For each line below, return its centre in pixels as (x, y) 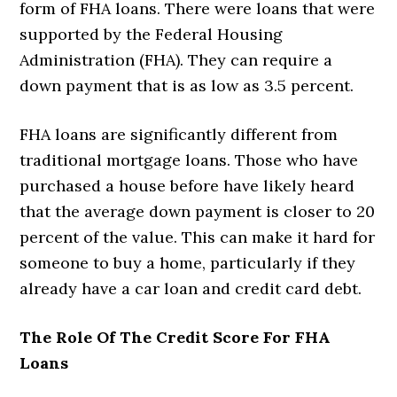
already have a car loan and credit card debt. (191, 288)
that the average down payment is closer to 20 (198, 211)
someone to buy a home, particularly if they (188, 262)
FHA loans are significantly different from (179, 134)
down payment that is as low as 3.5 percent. (189, 85)
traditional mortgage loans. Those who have (189, 160)
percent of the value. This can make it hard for (198, 237)
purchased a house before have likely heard (187, 185)
